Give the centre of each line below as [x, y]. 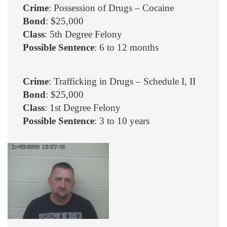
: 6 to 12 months [126, 47]
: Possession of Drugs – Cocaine [111, 8]
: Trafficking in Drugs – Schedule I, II [122, 81]
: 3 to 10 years [122, 121]
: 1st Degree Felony [83, 107]
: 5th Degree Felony [83, 34]
